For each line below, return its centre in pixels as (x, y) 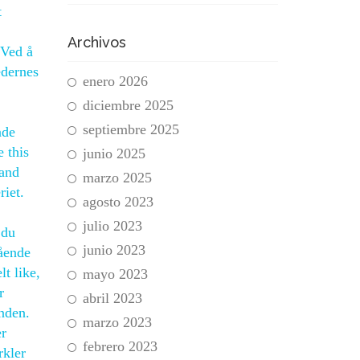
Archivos (96, 42)
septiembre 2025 (131, 129)
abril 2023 (112, 298)
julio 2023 (112, 226)
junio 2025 (114, 153)
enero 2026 (115, 81)
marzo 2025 (117, 178)
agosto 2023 (118, 202)
